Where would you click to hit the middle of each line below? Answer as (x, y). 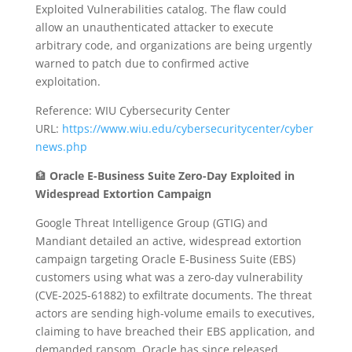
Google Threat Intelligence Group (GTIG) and (151, 222)
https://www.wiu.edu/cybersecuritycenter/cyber (187, 128)
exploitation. (68, 81)
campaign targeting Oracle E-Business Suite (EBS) (165, 258)
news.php (61, 146)
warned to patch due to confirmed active (142, 63)
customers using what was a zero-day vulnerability (169, 277)
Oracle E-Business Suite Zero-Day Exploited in (172, 175)
